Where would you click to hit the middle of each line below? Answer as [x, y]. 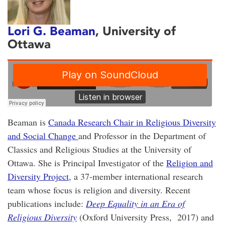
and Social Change [43, 135]
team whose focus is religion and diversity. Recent [99, 190]
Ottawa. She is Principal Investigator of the [87, 162]
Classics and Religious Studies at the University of [99, 149]
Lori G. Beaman [51, 31]
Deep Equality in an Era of [135, 203]
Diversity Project [38, 176]
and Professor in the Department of [142, 135]
